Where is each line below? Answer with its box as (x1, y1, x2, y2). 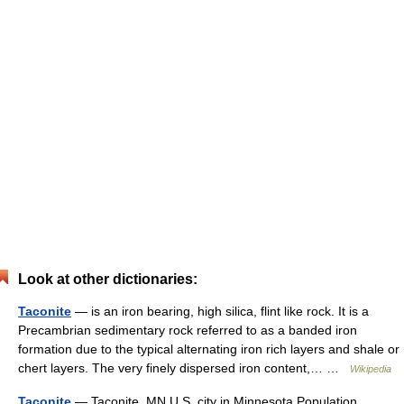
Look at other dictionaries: (18, 271, 197, 287)
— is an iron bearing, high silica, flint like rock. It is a (71, 303, 369, 318)
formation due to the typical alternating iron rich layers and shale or (18, 341, 399, 356)
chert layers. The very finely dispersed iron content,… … (18, 360, 350, 375)
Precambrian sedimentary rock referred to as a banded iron (18, 322, 357, 337)
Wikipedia (350, 363, 391, 374)
